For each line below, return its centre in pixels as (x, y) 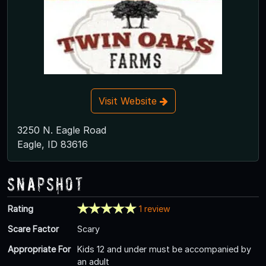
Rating (20, 208)
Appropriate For (39, 249)
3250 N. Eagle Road (62, 130)
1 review (154, 208)
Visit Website (129, 101)
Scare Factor (33, 229)
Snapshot (46, 183)
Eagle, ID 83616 (53, 144)
